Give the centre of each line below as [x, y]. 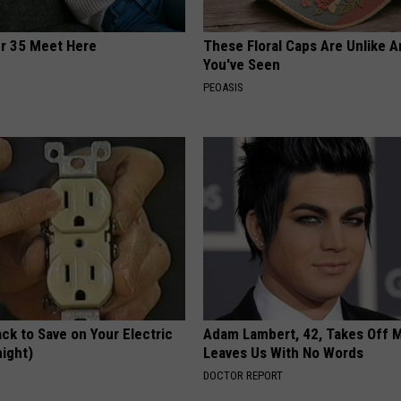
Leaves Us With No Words [284, 353]
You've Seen [242, 65]
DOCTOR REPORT [243, 376]
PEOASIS [224, 88]
